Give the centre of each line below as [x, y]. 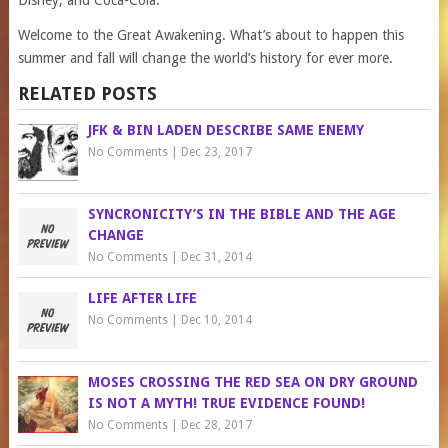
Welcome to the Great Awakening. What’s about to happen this [210, 35]
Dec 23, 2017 [216, 152]
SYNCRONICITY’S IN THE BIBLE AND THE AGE [241, 214]
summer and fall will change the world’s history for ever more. [205, 58]
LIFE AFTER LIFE [142, 298]
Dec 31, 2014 [216, 257]
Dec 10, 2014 [216, 320]
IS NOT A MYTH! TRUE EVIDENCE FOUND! [226, 403]
